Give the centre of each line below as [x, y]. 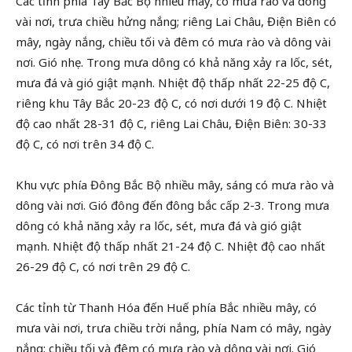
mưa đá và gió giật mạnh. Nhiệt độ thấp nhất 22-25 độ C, [173, 82]
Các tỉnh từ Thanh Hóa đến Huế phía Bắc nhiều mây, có [166, 307]
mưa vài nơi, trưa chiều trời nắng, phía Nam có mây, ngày [174, 328]
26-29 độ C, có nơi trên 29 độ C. [103, 266]
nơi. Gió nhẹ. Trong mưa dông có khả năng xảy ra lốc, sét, [174, 62]
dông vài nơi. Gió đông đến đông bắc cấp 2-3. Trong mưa [172, 205]
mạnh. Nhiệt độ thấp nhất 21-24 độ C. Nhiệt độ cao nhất [170, 246]
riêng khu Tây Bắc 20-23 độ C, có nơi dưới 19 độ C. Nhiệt [171, 103]
